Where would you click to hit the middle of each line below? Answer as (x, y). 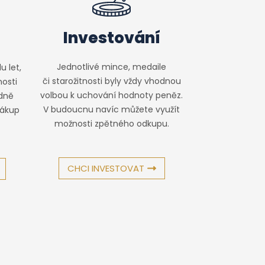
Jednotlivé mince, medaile (112, 67)
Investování (112, 38)
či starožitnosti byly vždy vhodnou (112, 81)
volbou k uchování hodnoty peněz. (112, 96)
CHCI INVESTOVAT (106, 169)
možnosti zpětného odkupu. (112, 124)
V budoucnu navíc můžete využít (112, 110)
